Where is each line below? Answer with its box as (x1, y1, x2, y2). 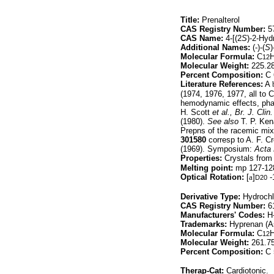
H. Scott (180, 108, 212, 117)
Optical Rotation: (180, 172, 244, 182)
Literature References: (180, 80, 263, 89)
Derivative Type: (180, 192, 240, 201)
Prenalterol (199, 15, 240, 24)
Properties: (180, 154, 222, 163)
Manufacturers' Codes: (180, 210, 265, 220)
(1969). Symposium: (180, 144, 254, 154)
